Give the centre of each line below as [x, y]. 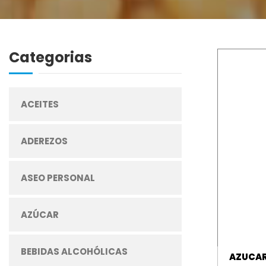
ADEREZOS [44, 141]
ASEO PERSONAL [58, 178]
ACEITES [40, 104]
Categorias [50, 57]
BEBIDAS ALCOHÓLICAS [74, 251]
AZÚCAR [40, 215]
